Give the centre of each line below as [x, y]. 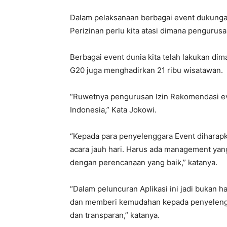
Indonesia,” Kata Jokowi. [113, 110]
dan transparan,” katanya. [115, 215]
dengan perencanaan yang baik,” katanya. [144, 162]
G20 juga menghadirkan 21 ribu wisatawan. [146, 70]
